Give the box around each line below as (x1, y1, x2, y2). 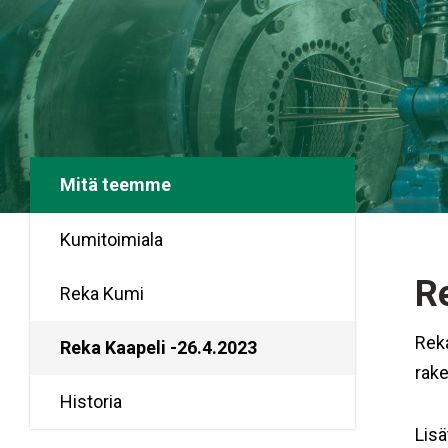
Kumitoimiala (60, 229, 163, 250)
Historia (60, 391, 122, 412)
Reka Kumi (60, 283, 144, 304)
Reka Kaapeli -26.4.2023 (60, 337, 257, 358)
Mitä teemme (60, 174, 171, 195)
